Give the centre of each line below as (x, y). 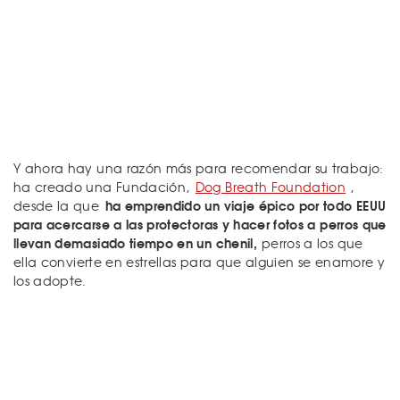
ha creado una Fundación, (104, 186)
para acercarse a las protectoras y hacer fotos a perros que (200, 224)
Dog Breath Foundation (271, 186)
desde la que (58, 205)
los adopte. (50, 280)
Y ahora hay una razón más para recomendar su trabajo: (199, 167)
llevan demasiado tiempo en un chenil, (135, 242)
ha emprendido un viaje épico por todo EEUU (246, 205)
